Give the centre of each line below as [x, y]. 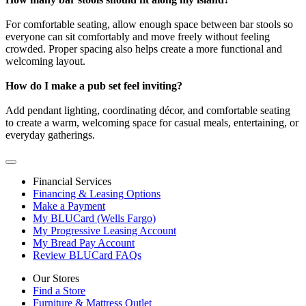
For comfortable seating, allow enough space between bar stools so [149, 24]
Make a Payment [69, 206]
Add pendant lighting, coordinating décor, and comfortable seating [148, 110]
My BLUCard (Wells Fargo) [94, 218]
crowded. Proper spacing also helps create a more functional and [144, 48]
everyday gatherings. [50, 135]
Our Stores [56, 278]
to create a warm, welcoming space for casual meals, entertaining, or [152, 122]
